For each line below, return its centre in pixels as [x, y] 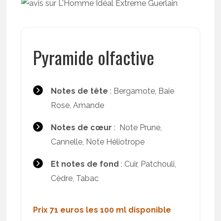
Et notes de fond [85, 164]
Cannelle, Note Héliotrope [97, 142]
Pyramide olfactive [93, 57]
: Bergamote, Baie [142, 91]
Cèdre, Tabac [74, 178]
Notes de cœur [81, 128]
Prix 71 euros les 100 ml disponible [102, 210]
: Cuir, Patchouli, [147, 164]
